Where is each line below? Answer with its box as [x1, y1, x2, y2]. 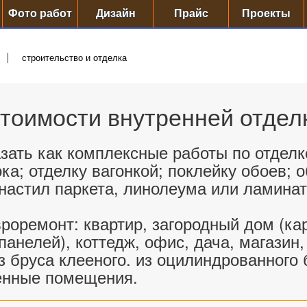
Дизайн [95, 8, 136, 19]
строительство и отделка [22, 53, 127, 63]
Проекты [242, 8, 291, 19]
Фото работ [8, 8, 72, 19]
